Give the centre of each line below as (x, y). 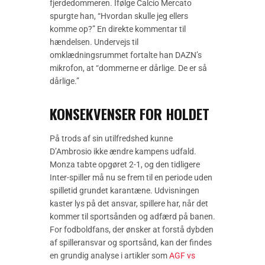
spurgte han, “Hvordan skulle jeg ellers (119, 16)
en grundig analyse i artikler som (109, 256)
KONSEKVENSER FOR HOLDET (130, 114)
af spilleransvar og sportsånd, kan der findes (131, 243)
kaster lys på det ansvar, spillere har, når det (129, 204)
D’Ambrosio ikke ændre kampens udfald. (123, 152)
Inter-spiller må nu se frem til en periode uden (131, 178)
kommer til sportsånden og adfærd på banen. (132, 217)
